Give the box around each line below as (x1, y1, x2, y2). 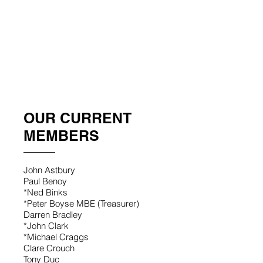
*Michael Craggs (23, 231, 89, 242)
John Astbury (23, 164, 75, 176)
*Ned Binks (23, 187, 68, 198)
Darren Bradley (23, 209, 82, 220)
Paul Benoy (23, 176, 67, 187)
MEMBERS (23, 127, 99, 144)
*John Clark (23, 220, 69, 231)
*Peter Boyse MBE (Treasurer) (23, 198, 139, 209)
